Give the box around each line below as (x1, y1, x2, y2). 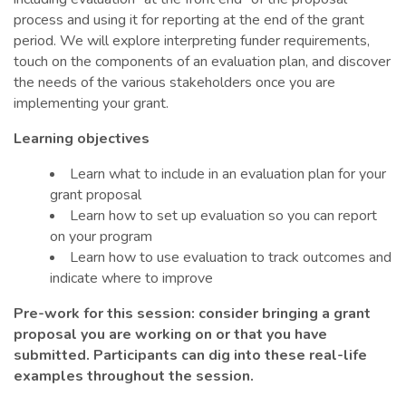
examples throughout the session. (14, 365, 254, 386)
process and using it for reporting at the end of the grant (14, 9, 364, 30)
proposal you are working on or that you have (14, 324, 327, 344)
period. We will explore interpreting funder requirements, (14, 30, 370, 51)
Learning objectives (14, 128, 150, 149)
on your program (50, 226, 152, 246)
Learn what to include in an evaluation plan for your (70, 163, 386, 184)
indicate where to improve (50, 267, 213, 288)
